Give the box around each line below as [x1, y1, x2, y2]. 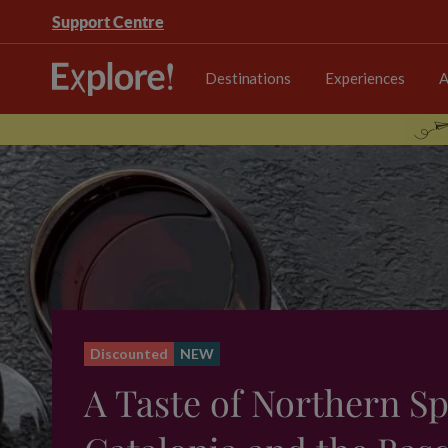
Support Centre [52, 12, 164, 31]
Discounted [90, 345, 168, 362]
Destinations [205, 68, 291, 87]
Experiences [324, 68, 405, 87]
